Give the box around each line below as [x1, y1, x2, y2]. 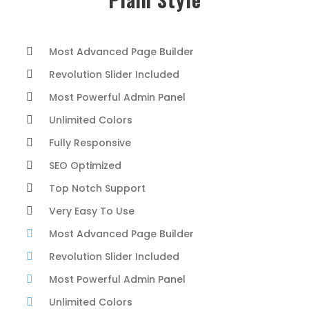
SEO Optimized [49, 159, 121, 172]
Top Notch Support [49, 181, 146, 195]
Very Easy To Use [49, 204, 134, 218]
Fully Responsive [49, 136, 131, 150]
